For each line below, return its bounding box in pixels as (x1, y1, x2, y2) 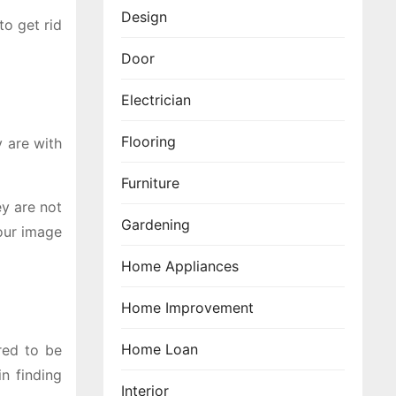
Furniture (121, 174, 179, 192)
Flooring (121, 133, 176, 150)
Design (121, 8, 167, 26)
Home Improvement (121, 299, 254, 316)
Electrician (121, 91, 191, 109)
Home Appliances (121, 257, 239, 275)
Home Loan (121, 340, 198, 358)
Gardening (121, 216, 190, 233)
